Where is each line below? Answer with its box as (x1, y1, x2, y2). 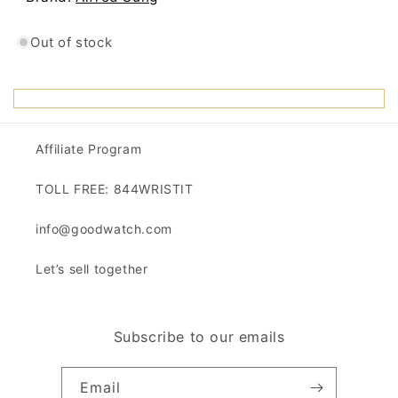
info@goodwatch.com (36, 221, 172, 237)
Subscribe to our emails (113, 328, 285, 346)
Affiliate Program (36, 141, 142, 157)
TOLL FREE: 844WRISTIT (36, 181, 194, 197)
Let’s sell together (36, 261, 148, 277)
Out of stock (30, 34, 113, 52)
